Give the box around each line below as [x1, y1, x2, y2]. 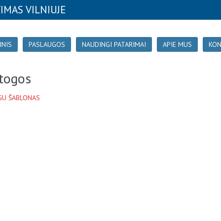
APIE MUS [163, 40, 192, 49]
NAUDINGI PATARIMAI [82, 40, 146, 49]
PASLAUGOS [29, 40, 65, 49]
